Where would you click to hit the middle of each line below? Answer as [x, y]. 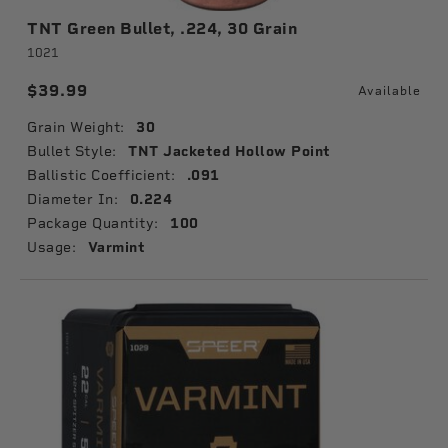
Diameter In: [72, 199]
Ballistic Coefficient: [101, 175]
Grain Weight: [76, 127]
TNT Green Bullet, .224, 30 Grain [162, 28]
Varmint [116, 247]
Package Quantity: [93, 223]
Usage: [51, 247]
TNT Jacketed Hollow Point [229, 151]
